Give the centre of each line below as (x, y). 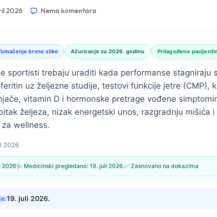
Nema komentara (69, 11)
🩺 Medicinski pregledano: (53, 166)
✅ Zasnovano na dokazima (162, 166)
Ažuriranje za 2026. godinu (108, 51)
